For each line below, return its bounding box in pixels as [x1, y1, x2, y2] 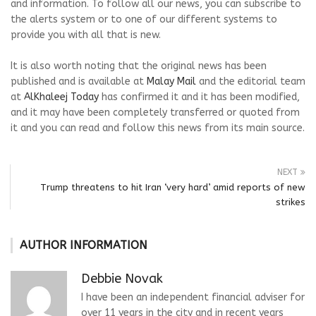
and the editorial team [196, 75, 305, 87]
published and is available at [11, 75, 147, 87]
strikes [276, 197, 305, 207]
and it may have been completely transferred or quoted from [11, 107, 300, 119]
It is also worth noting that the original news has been [11, 60, 267, 72]
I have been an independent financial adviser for [81, 291, 305, 303]
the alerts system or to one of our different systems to [11, 13, 277, 25]
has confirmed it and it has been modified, [99, 91, 300, 103]
